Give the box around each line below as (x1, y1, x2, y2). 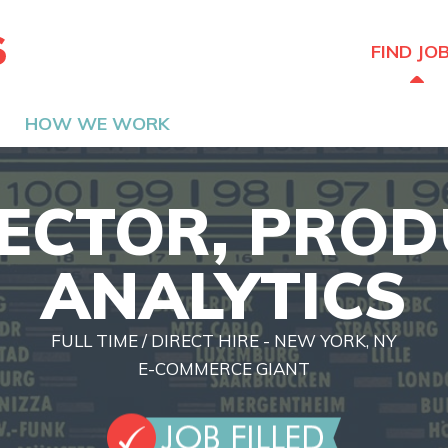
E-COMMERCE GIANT (138, 357, 310, 378)
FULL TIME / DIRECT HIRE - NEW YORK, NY (51, 329, 397, 350)
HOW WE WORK (25, 112, 170, 135)
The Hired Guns (6, 37, 146, 61)
